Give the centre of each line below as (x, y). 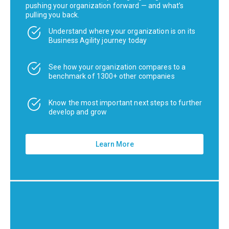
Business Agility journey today (98, 40)
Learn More (114, 144)
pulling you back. (53, 15)
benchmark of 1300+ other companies (112, 76)
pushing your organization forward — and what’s (105, 5)
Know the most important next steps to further (125, 102)
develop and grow (78, 112)
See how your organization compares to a (117, 67)
